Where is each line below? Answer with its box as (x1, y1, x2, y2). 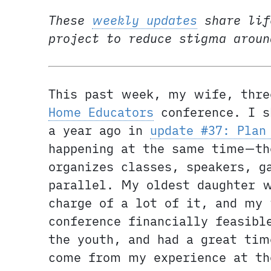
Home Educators (48, 104, 154, 121)
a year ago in (48, 122, 150, 139)
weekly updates (92, 12, 197, 29)
